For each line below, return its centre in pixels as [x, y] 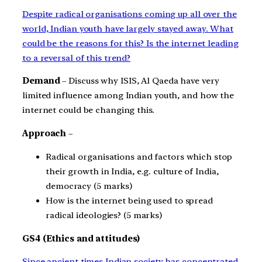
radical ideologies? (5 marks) [104, 215]
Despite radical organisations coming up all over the [130, 14]
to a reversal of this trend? [77, 58]
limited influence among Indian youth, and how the [128, 96]
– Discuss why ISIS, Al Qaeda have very [139, 81]
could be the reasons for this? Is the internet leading [130, 43]
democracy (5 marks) [89, 186]
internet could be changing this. [88, 110]
